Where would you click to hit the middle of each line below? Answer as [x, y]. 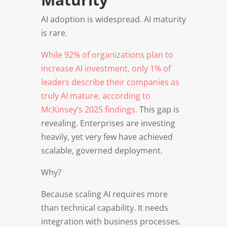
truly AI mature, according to [96, 96]
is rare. [54, 33]
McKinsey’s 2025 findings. [89, 109]
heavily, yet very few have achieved [107, 137]
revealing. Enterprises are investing [108, 123]
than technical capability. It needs [104, 207]
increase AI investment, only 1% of [106, 68]
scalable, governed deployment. [102, 150]
